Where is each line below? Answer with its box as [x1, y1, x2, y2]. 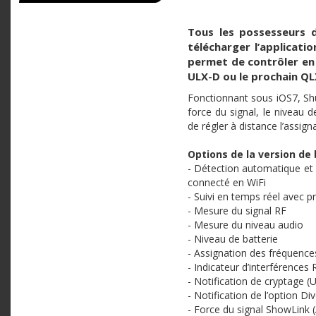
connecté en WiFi [188, 175, 266, 189]
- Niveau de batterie [188, 231, 278, 245]
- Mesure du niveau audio [188, 217, 303, 231]
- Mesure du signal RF [188, 203, 286, 217]
